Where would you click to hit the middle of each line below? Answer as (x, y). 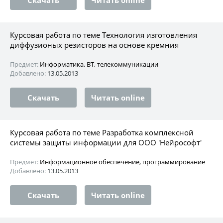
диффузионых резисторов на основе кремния (94, 45)
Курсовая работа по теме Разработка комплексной (102, 132)
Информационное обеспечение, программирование (122, 162)
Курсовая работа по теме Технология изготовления (104, 35)
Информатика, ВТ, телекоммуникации (99, 64)
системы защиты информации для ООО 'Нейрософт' (106, 142)
